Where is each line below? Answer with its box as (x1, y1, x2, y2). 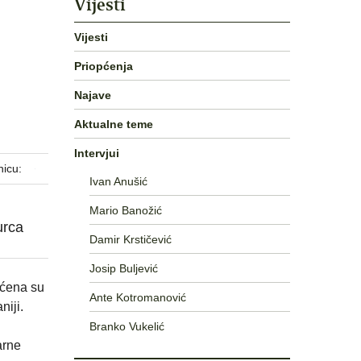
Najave (74, 88, 111, 102)
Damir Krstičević (89, 232, 172, 246)
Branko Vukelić (89, 319, 164, 333)
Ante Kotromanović (89, 290, 186, 304)
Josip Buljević (89, 261, 158, 275)
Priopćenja (74, 59, 133, 73)
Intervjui (74, 146, 119, 160)
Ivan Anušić (89, 174, 147, 188)
